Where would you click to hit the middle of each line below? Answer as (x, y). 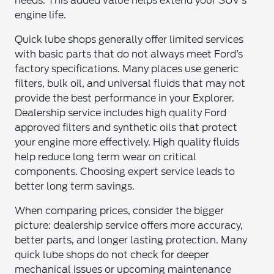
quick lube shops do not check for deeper (112, 255)
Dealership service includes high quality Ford (121, 113)
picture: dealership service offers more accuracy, (129, 225)
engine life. (41, 15)
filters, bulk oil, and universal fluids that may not (130, 83)
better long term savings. (75, 186)
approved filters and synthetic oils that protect (126, 128)
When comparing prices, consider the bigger (120, 211)
